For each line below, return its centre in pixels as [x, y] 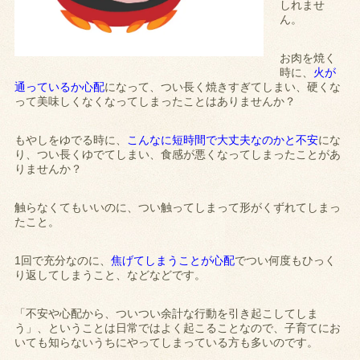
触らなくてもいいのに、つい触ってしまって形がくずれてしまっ [178, 208]
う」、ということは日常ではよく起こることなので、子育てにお [178, 328]
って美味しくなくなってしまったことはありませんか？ [155, 102]
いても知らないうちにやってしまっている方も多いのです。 [167, 343]
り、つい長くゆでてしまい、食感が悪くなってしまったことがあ [178, 155]
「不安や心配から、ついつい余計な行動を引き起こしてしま [167, 314]
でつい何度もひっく [286, 261]
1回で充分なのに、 [63, 261]
